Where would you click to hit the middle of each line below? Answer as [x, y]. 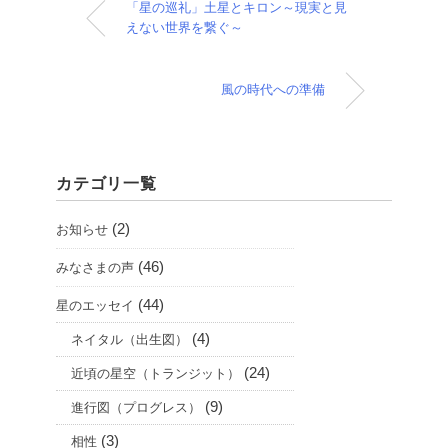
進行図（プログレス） [136, 407]
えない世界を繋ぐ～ [184, 27]
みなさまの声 [95, 267]
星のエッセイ [95, 305]
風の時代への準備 [273, 89]
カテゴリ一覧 [106, 183]
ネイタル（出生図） [129, 339]
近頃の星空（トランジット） [155, 373]
